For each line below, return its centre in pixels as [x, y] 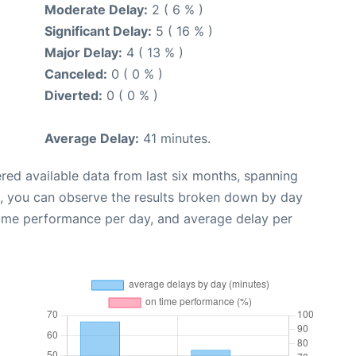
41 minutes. [175, 138]
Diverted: [74, 95]
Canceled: [76, 74]
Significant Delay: [98, 31]
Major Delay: [83, 52]
